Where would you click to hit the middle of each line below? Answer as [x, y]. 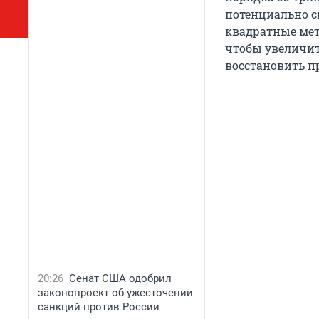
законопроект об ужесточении [115, 293]
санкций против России [99, 307]
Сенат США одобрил [120, 278]
